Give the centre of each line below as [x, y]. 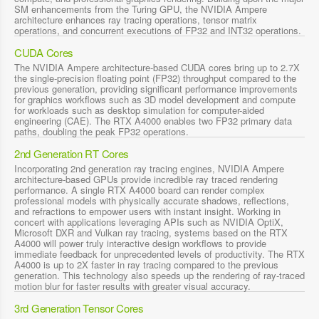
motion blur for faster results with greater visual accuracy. [132, 286]
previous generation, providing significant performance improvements [156, 88]
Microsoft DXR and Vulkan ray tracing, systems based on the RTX [151, 232]
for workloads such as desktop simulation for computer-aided [139, 110]
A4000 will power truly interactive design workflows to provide [140, 243]
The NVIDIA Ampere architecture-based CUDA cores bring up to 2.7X [157, 67]
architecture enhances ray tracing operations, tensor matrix [136, 19]
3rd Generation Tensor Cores [79, 308]
